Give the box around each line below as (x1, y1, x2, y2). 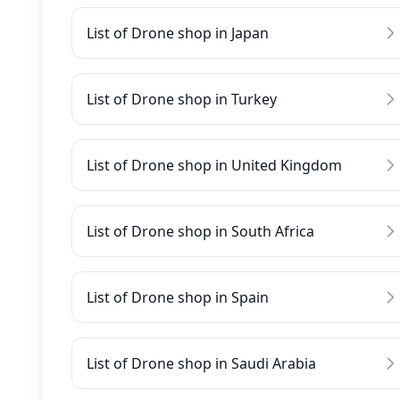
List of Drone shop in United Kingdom (87, 155, 342, 175)
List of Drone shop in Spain (87, 287, 269, 307)
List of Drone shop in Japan (87, 23, 269, 43)
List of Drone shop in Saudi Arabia (87, 354, 316, 373)
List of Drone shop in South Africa (87, 221, 314, 241)
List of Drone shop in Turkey (87, 89, 277, 109)
